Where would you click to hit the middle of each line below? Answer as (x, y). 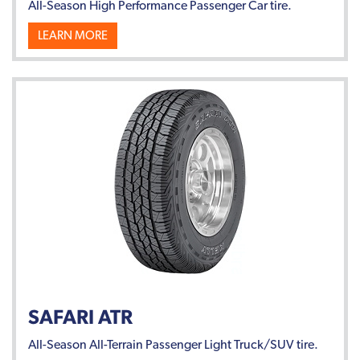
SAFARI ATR (80, 316)
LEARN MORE (73, 35)
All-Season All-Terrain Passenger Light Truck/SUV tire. (173, 344)
